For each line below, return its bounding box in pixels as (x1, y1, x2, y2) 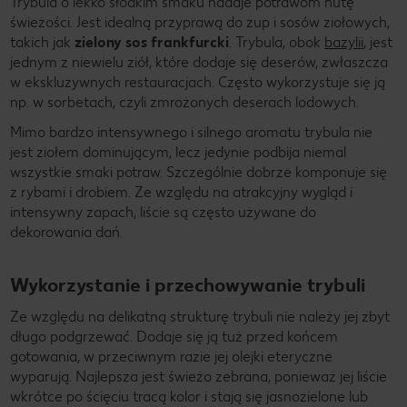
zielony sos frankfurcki (74, 33, 229, 51)
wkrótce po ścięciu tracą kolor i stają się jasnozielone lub (10, 387, 368, 405)
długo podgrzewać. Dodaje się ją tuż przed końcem (10, 327, 338, 345)
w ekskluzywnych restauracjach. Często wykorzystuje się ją (10, 73, 385, 91)
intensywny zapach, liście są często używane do (10, 203, 316, 221)
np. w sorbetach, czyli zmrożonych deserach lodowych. (10, 93, 362, 111)
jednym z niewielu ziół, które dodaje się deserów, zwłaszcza (10, 53, 388, 71)
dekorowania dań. (10, 223, 123, 241)
